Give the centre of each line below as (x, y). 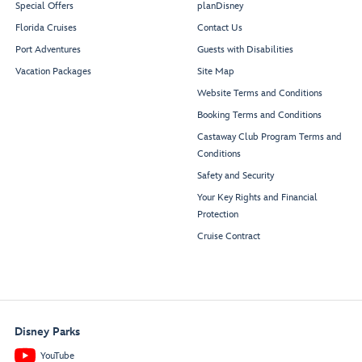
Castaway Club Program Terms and (269, 137)
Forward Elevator (175, 17)
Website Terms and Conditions (260, 94)
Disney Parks (47, 332)
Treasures (263, 30)
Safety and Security (236, 176)
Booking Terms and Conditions (259, 116)
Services (100, 301)
